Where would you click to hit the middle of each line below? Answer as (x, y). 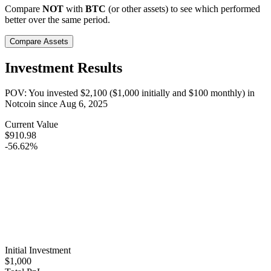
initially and (164, 93)
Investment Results (64, 67)
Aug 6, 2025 (83, 104)
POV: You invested (43, 93)
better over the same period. (57, 19)
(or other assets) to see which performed (183, 8)
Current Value (31, 125)
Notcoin (20, 104)
